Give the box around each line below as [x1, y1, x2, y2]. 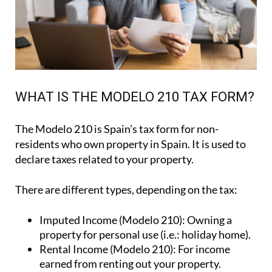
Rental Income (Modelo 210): [39, 242, 176, 256]
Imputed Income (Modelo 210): [39, 213, 185, 227]
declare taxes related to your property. [15, 152, 194, 166]
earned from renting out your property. [39, 257, 221, 271]
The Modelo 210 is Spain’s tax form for [15, 122, 197, 136]
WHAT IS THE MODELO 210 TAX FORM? [15, 89, 254, 105]
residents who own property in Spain [15, 137, 188, 151]
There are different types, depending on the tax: [15, 183, 237, 197]
